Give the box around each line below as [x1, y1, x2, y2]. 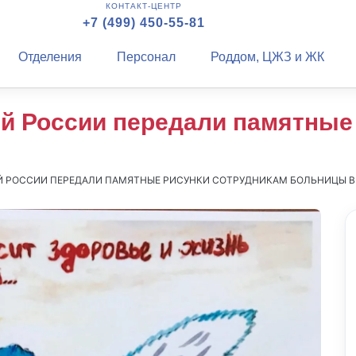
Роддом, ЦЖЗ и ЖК [210, 50, 324, 64]
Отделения [17, 50, 82, 64]
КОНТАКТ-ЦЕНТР [105, 2, 182, 10]
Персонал [116, 50, 176, 64]
